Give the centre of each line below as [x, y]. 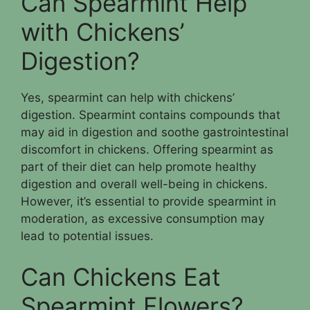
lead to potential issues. [87, 236]
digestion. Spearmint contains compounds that [151, 115]
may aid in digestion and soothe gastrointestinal [155, 132]
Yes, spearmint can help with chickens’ [128, 97]
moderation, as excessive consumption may [143, 218]
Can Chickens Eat [121, 277]
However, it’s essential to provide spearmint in [148, 201]
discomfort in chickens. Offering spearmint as [147, 149]
